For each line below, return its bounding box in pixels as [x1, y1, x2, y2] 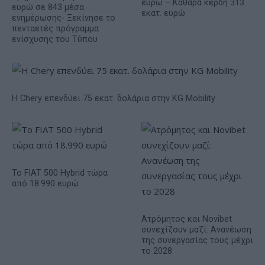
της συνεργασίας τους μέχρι [141, 235, 253, 245]
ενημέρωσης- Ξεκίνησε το [12, 12, 115, 23]
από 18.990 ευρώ [12, 178, 79, 189]
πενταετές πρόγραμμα [12, 23, 99, 34]
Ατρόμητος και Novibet [141, 214, 232, 224]
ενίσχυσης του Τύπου [12, 34, 98, 44]
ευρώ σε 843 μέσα [12, 2, 84, 12]
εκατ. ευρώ [141, 8, 185, 18]
